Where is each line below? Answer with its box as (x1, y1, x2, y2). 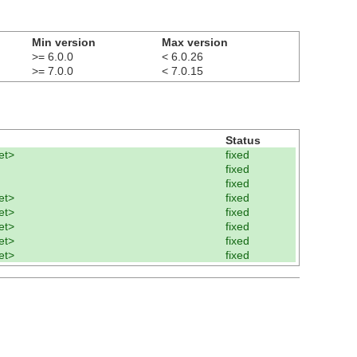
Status (226, 133, 261, 147)
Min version (32, 35, 96, 49)
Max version (162, 35, 228, 49)
